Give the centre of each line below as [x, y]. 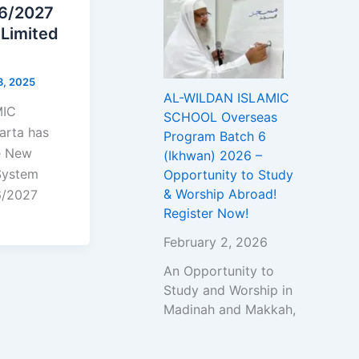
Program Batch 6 [215, 137]
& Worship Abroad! [220, 194]
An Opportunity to [219, 271]
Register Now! [206, 214]
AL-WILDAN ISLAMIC [226, 98]
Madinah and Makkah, [230, 310]
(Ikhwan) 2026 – [213, 156]
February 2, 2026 [216, 242]
